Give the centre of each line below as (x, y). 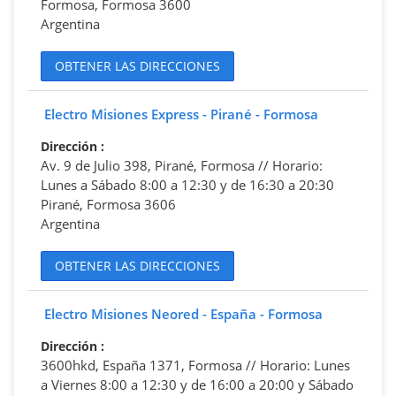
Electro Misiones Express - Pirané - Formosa (181, 114)
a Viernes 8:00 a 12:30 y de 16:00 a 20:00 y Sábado (197, 384)
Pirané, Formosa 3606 (108, 204)
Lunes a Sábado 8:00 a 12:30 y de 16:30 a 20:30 (187, 184)
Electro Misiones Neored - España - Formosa (183, 313)
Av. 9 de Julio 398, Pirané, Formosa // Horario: (182, 165)
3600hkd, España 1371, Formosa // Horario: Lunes (195, 365)
